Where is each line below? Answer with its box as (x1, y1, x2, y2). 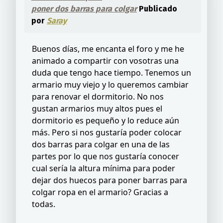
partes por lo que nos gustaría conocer (32, 150, 179, 162)
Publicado (137, 3, 177, 13)
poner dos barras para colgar (31, 3, 137, 13)
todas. (32, 198, 55, 210)
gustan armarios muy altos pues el (32, 103, 162, 114)
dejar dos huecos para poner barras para (32, 174, 187, 186)
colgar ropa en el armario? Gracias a (32, 186, 168, 198)
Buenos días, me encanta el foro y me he (32, 43, 184, 54)
